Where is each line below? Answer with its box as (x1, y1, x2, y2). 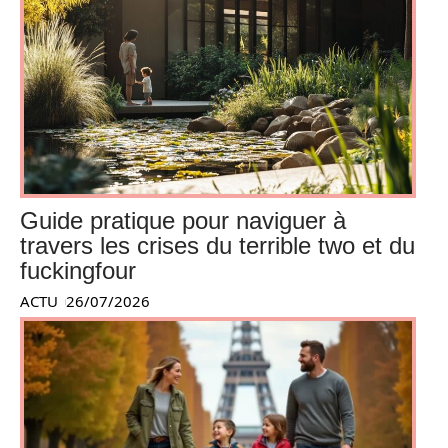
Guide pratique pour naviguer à (20, 207, 346, 235)
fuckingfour (20, 257, 136, 285)
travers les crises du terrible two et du (20, 232, 415, 260)
